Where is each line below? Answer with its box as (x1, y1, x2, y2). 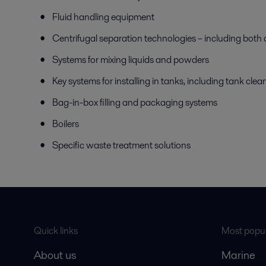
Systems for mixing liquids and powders (52, 53, 209, 66)
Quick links (33, 224, 78, 237)
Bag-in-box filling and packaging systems (52, 96, 217, 109)
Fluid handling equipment (52, 10, 154, 24)
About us (33, 248, 76, 262)
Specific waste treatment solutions (52, 138, 191, 152)
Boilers (52, 117, 79, 131)
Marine (221, 248, 255, 262)
